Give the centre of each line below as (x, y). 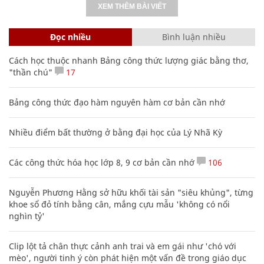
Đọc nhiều (70, 37)
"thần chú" (31, 72)
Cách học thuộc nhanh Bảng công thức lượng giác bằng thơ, (129, 60)
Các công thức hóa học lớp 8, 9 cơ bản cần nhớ (102, 162)
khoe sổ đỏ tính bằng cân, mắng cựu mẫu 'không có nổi (119, 204)
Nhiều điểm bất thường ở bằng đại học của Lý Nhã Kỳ (115, 132)
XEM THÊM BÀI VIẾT (132, 6)
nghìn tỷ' (27, 216)
